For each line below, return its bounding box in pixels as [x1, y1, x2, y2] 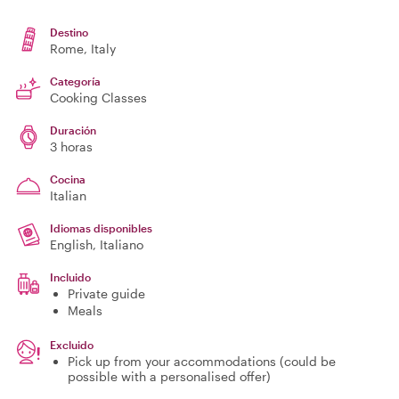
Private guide [68, 286, 145, 301]
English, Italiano [50, 237, 143, 252]
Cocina [50, 173, 85, 185]
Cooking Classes [50, 90, 147, 105]
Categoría [50, 75, 101, 87]
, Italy [84, 41, 116, 56]
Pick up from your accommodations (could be [68, 354, 336, 369]
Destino [50, 26, 88, 38]
